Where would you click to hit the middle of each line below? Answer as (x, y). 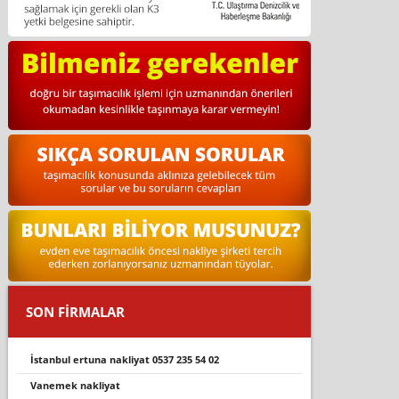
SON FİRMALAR (75, 311)
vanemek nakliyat (78, 385)
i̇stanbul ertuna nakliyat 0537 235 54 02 (126, 359)
